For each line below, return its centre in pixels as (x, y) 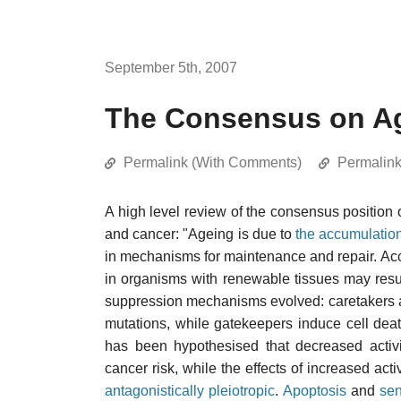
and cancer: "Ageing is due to (200, 234)
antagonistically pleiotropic (190, 391)
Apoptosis (315, 391)
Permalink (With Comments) (213, 162)
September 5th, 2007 (171, 68)
